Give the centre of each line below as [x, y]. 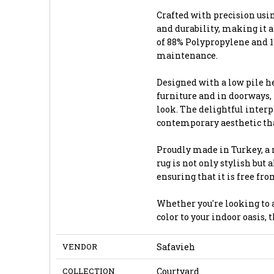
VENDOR [80, 246]
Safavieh [176, 246]
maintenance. [187, 55]
